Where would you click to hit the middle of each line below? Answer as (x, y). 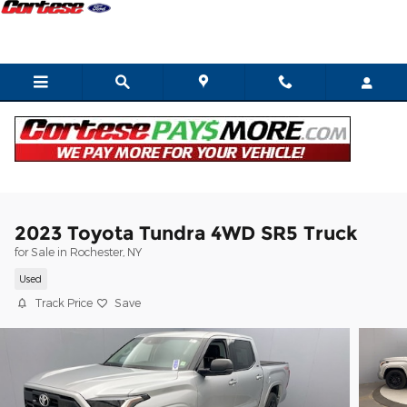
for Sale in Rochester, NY (78, 252)
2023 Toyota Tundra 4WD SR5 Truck (186, 233)
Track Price (64, 303)
